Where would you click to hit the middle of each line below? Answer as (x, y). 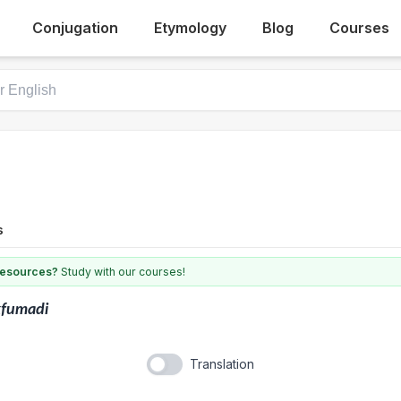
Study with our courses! (122, 271)
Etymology (191, 28)
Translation (222, 363)
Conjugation (76, 28)
